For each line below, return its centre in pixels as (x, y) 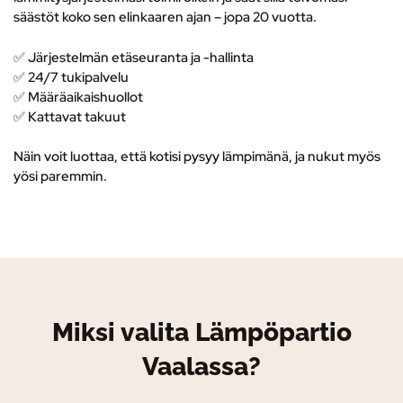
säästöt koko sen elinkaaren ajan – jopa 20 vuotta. (165, 18)
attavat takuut (81, 116)
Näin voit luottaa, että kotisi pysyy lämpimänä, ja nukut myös (197, 157)
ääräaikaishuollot (91, 97)
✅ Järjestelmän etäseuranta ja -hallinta (134, 57)
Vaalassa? (201, 367)
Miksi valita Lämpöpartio (201, 333)
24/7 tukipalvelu (78, 77)
